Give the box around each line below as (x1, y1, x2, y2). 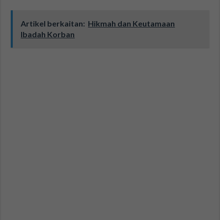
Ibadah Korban (21, 29, 75, 39)
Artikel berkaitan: (21, 19, 85, 28)
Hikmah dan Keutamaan (88, 19, 175, 28)
